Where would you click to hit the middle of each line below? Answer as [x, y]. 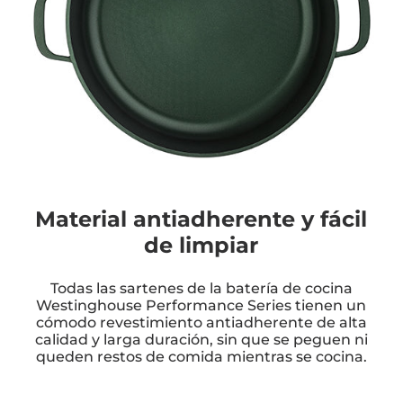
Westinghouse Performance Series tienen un [201, 305]
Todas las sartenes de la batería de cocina [201, 288]
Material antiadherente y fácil [201, 219]
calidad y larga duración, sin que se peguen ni [201, 339]
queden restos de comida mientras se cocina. [201, 356]
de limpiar [201, 245]
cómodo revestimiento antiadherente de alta [201, 322]
